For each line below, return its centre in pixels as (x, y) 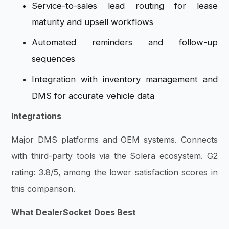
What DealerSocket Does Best (74, 212)
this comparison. (43, 189)
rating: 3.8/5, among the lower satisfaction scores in (114, 173)
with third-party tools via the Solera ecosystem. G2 (114, 156)
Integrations (37, 116)
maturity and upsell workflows (93, 22)
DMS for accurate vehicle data (93, 95)
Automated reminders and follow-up (125, 42)
